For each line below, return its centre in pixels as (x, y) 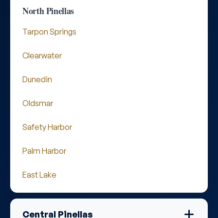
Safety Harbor (47, 127)
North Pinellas (48, 11)
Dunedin (37, 79)
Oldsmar (38, 103)
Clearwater (42, 55)
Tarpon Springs (49, 32)
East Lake (39, 175)
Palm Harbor (44, 151)
